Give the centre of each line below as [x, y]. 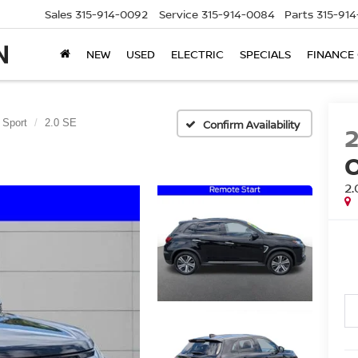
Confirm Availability [251, 124]
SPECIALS [265, 54]
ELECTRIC [197, 54]
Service [179, 14]
